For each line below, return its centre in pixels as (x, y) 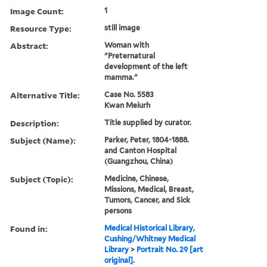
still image (122, 27)
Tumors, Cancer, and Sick (148, 200)
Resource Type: (41, 28)
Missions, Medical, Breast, (149, 189)
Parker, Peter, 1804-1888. (147, 139)
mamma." (121, 77)
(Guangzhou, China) (139, 161)
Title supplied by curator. (148, 122)
